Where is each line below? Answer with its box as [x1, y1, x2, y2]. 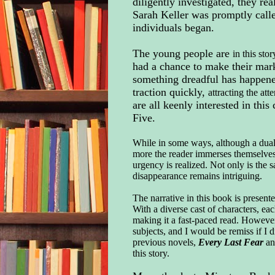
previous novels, [132, 236, 198, 247]
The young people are [132, 47, 233, 60]
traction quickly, [132, 85, 208, 98]
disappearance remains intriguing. [132, 170, 265, 181]
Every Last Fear [198, 236, 266, 247]
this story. [132, 247, 172, 258]
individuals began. [132, 21, 217, 34]
